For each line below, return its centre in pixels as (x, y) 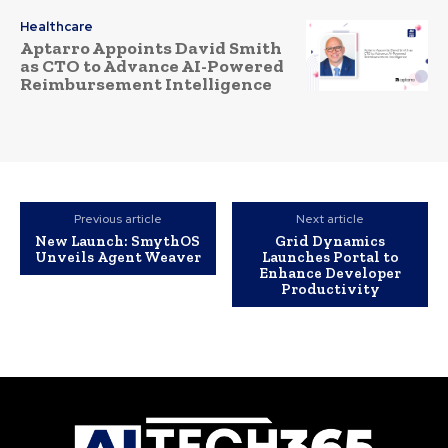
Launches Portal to (330, 257)
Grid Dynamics (330, 241)
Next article (330, 219)
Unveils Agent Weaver (117, 257)
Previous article (117, 219)
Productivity (330, 289)
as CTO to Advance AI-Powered (152, 65)
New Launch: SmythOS (118, 241)
